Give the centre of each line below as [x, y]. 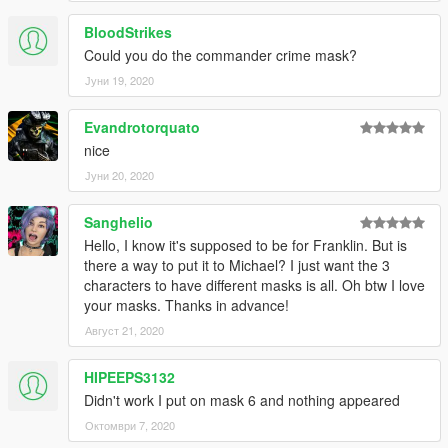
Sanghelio [118, 221]
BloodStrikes [128, 31]
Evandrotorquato [142, 126]
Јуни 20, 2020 [119, 174]
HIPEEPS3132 [129, 376]
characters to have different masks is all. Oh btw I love [254, 284]
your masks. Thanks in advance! [186, 304]
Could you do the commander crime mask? [220, 54]
